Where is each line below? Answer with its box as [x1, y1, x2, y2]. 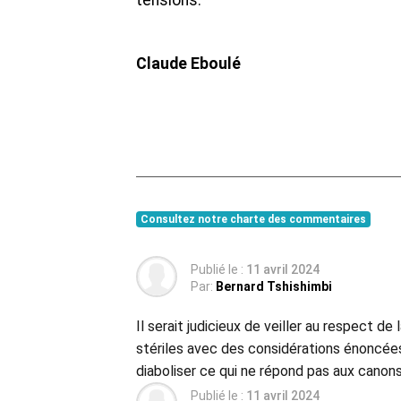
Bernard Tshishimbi [216, 279, 332, 294]
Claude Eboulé [136, 55, 241, 73]
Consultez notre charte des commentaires [140, 213, 366, 226]
